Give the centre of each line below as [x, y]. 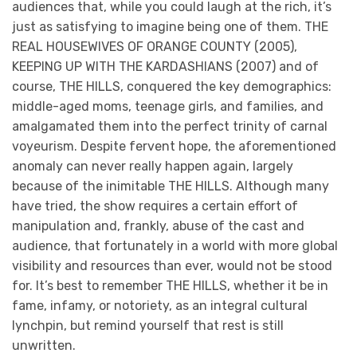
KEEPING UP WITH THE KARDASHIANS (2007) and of [165, 66]
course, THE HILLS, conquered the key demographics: [172, 86]
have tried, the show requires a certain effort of [155, 206]
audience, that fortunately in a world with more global [175, 245]
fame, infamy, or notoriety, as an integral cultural [160, 305]
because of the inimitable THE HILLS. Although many [171, 186]
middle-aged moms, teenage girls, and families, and [168, 106]
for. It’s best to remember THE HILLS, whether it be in [170, 285]
